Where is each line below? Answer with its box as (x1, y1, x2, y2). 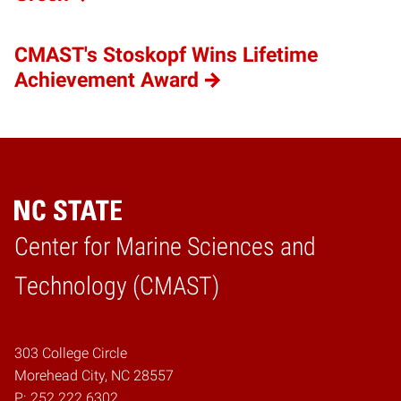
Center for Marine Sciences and (14, 231, 316, 261)
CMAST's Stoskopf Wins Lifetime (14, 42, 318, 67)
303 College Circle (14, 344, 127, 362)
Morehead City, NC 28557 (14, 366, 174, 384)
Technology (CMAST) (14, 270, 219, 301)
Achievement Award (14, 67, 199, 92)
